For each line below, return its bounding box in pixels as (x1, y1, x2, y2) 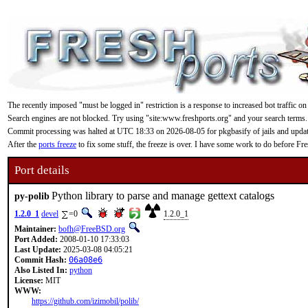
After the (8, 140, 38, 149)
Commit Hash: (14, 255, 67, 265)
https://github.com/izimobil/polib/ (32, 296, 139, 306)
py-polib (14, 190, 49, 201)
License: (14, 276, 43, 285)
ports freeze (38, 140, 76, 149)
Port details (14, 164, 69, 177)
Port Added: (14, 234, 58, 244)
